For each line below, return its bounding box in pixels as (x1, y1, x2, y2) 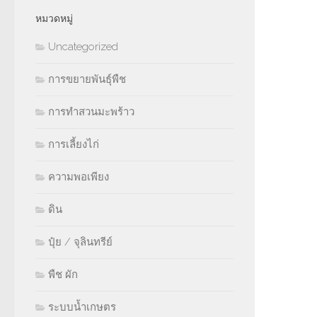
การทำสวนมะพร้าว (48, 105, 134, 118)
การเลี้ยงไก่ (48, 138, 99, 151)
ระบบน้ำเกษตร (48, 301, 116, 313)
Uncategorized (48, 40, 118, 53)
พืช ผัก (48, 268, 78, 281)
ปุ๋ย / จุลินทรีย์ (48, 236, 113, 248)
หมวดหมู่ (35, 13, 73, 24)
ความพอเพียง (48, 171, 109, 183)
